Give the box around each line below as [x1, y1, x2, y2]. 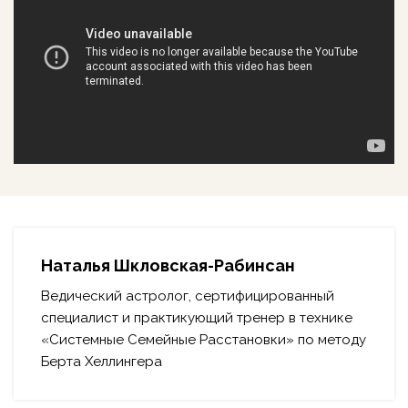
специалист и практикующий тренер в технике [41, 310, 352, 327]
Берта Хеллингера [41, 353, 162, 371]
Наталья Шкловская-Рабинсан [41, 256, 295, 276]
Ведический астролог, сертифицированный [41, 288, 334, 305]
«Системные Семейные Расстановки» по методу [41, 331, 366, 349]
